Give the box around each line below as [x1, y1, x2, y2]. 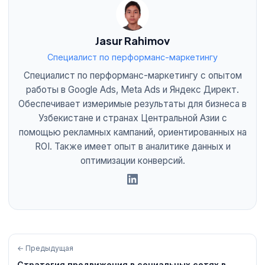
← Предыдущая [17, 243, 73, 253]
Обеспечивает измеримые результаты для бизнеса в [18, 98, 247, 109]
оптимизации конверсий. [80, 154, 185, 166]
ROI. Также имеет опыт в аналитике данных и [34, 140, 231, 152]
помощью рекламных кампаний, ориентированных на [18, 126, 247, 138]
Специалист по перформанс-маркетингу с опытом [23, 69, 242, 81]
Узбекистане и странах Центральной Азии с [38, 112, 227, 124]
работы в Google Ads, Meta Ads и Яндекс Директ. [26, 83, 239, 95]
